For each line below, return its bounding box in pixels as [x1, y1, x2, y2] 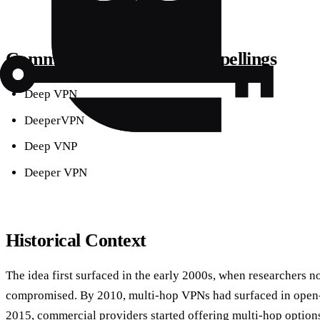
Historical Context [6, 229, 146, 251]
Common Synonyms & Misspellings [6, 48, 277, 69]
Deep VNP [24, 139, 77, 154]
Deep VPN [24, 87, 77, 101]
